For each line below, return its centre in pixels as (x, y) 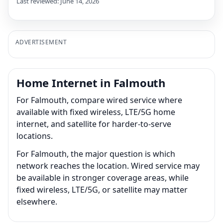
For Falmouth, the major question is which (96, 154)
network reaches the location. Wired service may (108, 166)
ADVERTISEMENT (41, 42)
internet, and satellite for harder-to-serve (94, 124)
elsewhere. (37, 201)
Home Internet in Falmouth (91, 82)
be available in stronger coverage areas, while (103, 177)
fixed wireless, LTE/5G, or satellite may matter (102, 189)
